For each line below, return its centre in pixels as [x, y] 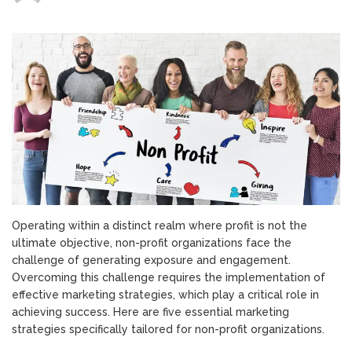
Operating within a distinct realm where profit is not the [159, 226]
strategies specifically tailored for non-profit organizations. [168, 330]
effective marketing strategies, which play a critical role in [165, 295]
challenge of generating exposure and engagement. [151, 260]
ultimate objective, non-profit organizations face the [152, 243]
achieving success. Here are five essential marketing [150, 312]
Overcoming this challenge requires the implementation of [169, 278]
